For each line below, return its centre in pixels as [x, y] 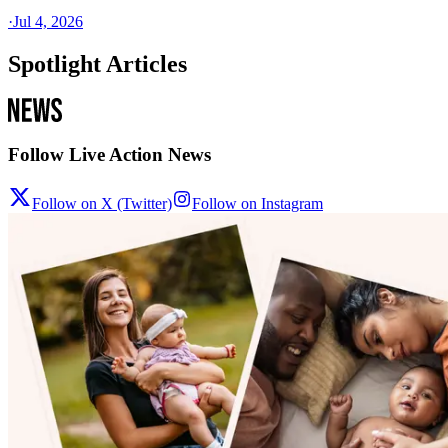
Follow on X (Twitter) [102, 203]
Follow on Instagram [257, 203]
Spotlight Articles [97, 63]
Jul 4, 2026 [48, 21]
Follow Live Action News [109, 155]
